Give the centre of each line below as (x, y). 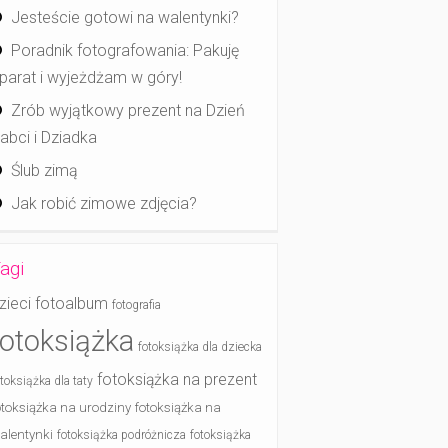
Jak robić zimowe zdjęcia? (104, 203)
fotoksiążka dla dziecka (200, 346)
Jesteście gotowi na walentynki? (125, 17)
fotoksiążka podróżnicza (121, 434)
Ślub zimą (44, 170)
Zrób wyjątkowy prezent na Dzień (128, 110)
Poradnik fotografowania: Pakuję (125, 50)
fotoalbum (71, 303)
